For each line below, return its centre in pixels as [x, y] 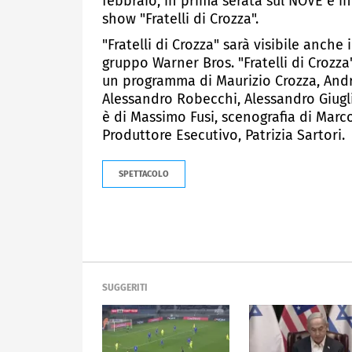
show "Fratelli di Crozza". [180, 19]
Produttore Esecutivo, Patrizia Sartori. [224, 136]
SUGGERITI [125, 288]
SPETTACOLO [144, 174]
